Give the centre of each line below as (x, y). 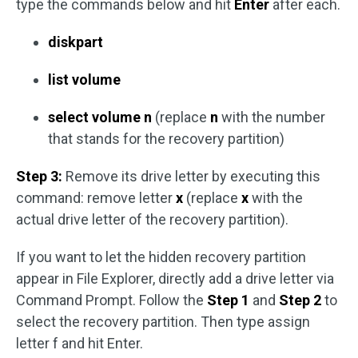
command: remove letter (96, 197)
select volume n (100, 117)
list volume (84, 79)
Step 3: (39, 176)
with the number (272, 117)
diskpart (76, 42)
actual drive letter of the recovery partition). (152, 219)
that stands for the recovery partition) (166, 138)
